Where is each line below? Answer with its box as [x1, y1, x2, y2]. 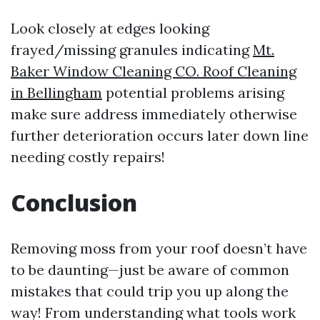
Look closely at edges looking [11, 19, 209, 37]
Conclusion [11, 187, 137, 218]
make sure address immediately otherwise [11, 105, 297, 123]
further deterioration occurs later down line [11, 126, 309, 144]
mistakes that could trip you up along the [11, 282, 289, 300]
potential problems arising [102, 84, 284, 101]
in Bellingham [11, 84, 102, 101]
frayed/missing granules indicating [11, 41, 253, 59]
